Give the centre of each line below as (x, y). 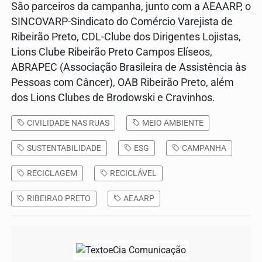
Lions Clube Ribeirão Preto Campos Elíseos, (112, 52)
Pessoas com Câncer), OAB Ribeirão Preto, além (123, 82)
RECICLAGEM (51, 173)
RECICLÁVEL (132, 173)
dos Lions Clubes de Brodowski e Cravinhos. (113, 97)
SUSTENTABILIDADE (63, 148)
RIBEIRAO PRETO (58, 198)
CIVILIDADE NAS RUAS (67, 123)
